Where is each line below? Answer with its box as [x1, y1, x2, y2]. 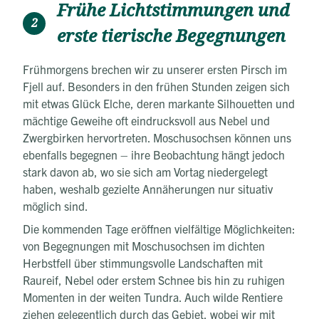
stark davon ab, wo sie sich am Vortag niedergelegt [23, 164, 268, 179]
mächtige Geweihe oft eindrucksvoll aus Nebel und [23, 113, 270, 127]
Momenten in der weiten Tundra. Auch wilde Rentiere [23, 289, 283, 304]
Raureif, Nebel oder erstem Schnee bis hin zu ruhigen [23, 272, 285, 287]
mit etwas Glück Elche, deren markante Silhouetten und [23, 95, 295, 110]
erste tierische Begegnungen [57, 23, 286, 48]
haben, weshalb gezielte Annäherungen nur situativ [23, 181, 273, 196]
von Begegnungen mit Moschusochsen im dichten [23, 238, 265, 253]
